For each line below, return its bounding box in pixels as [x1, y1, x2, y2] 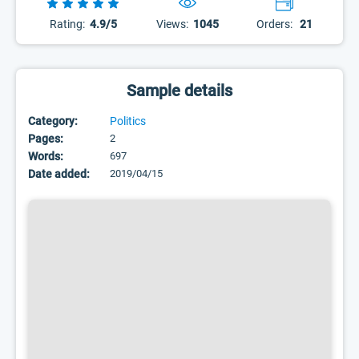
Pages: [28, 132, 63, 145]
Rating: [49, 18, 85, 30]
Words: [28, 150, 63, 163]
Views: [156, 18, 189, 30]
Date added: [28, 167, 90, 180]
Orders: [256, 18, 292, 30]
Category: [28, 115, 78, 127]
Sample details [127, 81, 232, 100]
